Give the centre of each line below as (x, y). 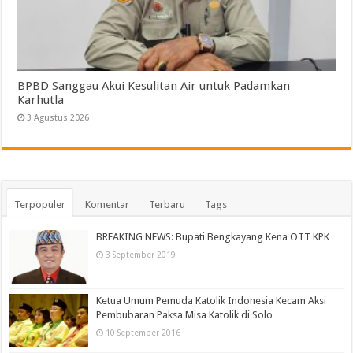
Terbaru (167, 204)
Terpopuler (40, 204)
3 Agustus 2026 (58, 117)
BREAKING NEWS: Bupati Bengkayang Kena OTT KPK (213, 236)
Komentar (108, 204)
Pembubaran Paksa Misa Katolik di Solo (185, 315)
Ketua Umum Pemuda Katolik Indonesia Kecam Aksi (212, 301)
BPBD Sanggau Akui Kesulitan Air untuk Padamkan (154, 85)
